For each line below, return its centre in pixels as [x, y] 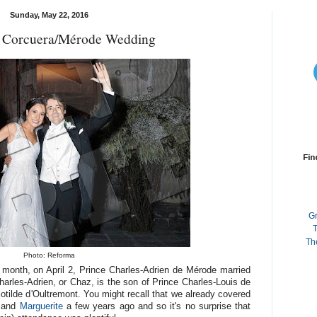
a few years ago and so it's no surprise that [157, 307]
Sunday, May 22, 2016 [49, 15]
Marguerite [41, 307]
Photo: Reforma [49, 255]
